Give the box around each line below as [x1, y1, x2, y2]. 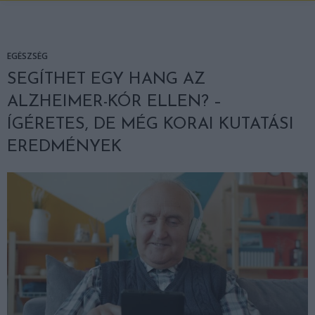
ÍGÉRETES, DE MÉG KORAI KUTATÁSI [7, 116, 294, 133]
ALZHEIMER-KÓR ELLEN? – [7, 94, 222, 110]
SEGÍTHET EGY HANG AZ [7, 71, 205, 88]
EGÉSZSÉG [7, 50, 48, 62]
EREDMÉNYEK [7, 139, 122, 155]
